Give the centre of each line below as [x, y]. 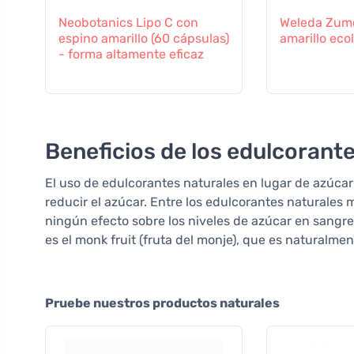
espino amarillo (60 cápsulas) [144, 39]
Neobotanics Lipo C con [128, 23]
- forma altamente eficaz [131, 55]
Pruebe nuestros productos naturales [162, 303]
